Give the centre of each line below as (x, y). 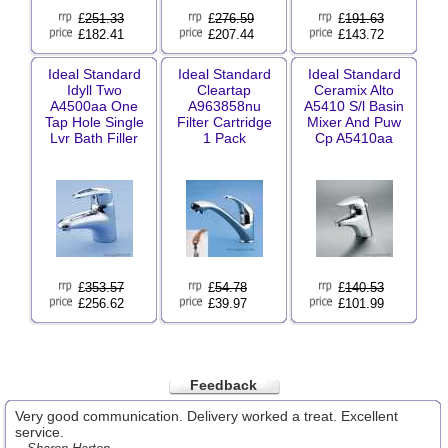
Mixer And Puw (354, 122)
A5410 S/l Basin (354, 106)
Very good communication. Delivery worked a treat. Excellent (206, 416)
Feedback (223, 385)
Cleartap (224, 90)
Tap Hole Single (94, 122)
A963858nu (224, 106)
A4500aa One (94, 106)
